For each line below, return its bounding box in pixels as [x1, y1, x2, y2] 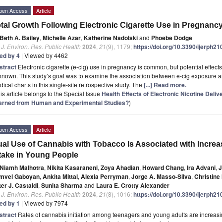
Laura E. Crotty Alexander [96, 180, 169, 190]
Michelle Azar [43, 33, 81, 42]
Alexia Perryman [81, 171, 128, 181]
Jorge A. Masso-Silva [131, 171, 191, 181]
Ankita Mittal [43, 171, 78, 181]
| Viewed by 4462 [20, 51, 68, 59]
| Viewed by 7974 [20, 198, 68, 207]
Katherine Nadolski [84, 33, 138, 42]
